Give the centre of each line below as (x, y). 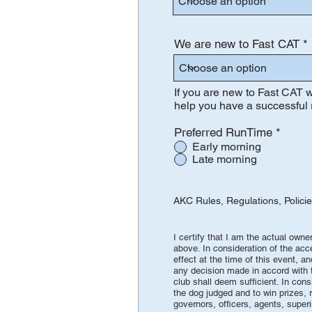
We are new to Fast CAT (237, 44)
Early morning (227, 147)
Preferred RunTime (223, 132)
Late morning (225, 159)
